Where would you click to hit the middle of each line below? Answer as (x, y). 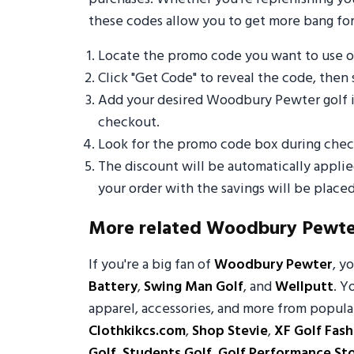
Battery (113, 288)
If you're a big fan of (151, 265)
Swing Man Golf (194, 288)
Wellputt (304, 288)
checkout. (129, 123)
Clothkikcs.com (137, 332)
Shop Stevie (230, 332)
